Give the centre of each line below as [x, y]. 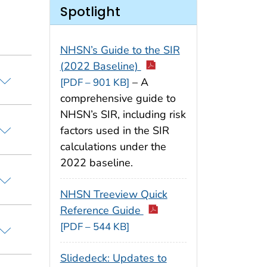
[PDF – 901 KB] [94, 83]
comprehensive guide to [118, 99]
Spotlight [90, 11]
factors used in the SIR [114, 131]
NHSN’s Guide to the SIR [120, 50]
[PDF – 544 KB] [94, 227]
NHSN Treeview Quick [114, 195]
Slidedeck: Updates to [113, 258]
